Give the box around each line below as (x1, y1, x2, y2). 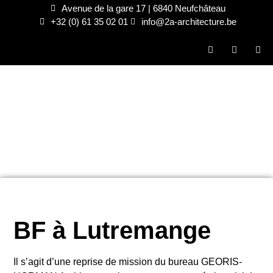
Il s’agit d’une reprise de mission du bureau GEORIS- (13, 257, 242, 267)
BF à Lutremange (13, 217, 211, 244)
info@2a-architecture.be (141, 16, 236, 27)
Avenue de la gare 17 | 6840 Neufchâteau (61, 3, 225, 13)
